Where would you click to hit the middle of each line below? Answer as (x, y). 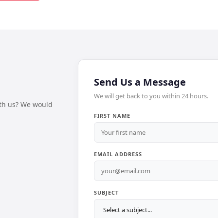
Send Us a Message (140, 82)
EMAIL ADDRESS (118, 154)
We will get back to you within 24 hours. (151, 96)
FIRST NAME (112, 116)
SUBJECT (107, 192)
